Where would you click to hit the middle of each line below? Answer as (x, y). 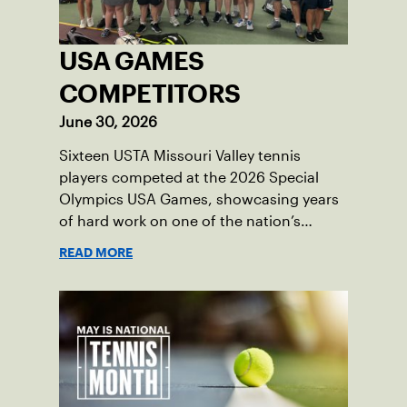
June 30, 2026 (108, 123)
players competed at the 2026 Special (189, 178)
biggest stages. (112, 243)
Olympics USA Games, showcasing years (199, 200)
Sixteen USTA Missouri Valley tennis (180, 156)
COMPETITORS (150, 94)
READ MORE (96, 253)
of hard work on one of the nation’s (180, 222)
